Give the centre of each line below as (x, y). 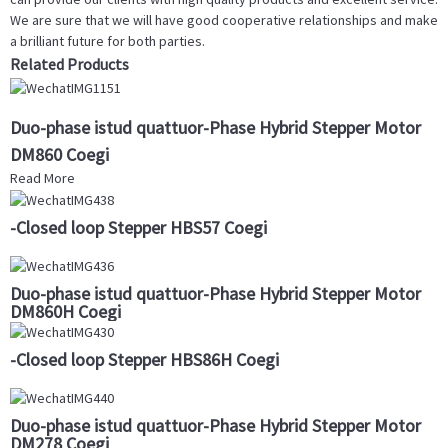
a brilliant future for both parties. (107, 41)
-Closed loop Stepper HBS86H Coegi (144, 359)
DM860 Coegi (59, 154)
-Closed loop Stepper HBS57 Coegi (138, 227)
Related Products (69, 64)
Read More (42, 177)
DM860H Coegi (65, 311)
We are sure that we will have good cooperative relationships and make (224, 20)
